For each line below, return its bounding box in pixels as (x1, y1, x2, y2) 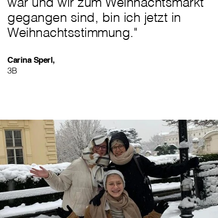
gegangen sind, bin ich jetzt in (7, 9, 181, 26)
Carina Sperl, (7, 54, 55, 65)
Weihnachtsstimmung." (7, 24, 137, 41)
